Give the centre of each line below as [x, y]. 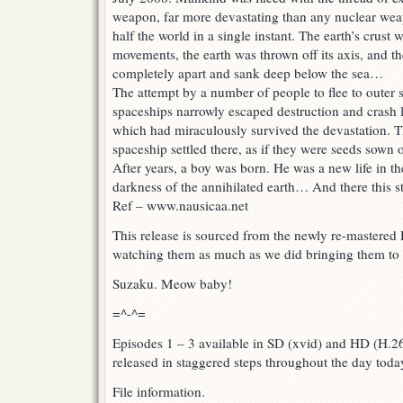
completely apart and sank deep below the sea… [248, 73]
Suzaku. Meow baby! [172, 284]
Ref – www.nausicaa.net [180, 206]
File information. [159, 392]
